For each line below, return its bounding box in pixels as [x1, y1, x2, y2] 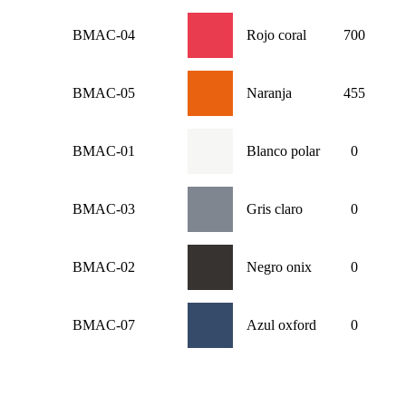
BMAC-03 [72, 201, 135, 217]
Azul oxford [246, 317, 316, 333]
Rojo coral [246, 27, 306, 43]
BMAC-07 [72, 317, 135, 333]
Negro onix [246, 259, 312, 275]
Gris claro [246, 201, 303, 217]
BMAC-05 [72, 85, 135, 101]
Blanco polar [246, 143, 320, 159]
